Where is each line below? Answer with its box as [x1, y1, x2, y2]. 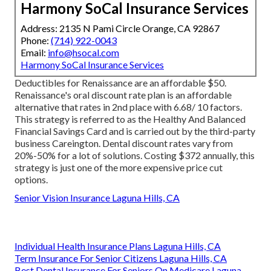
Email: [21, 46, 48, 58]
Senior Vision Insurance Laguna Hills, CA [15, 191, 180, 203]
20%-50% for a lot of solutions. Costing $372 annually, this [15, 149, 255, 161]
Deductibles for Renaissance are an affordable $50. [15, 76, 226, 88]
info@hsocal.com [48, 46, 119, 58]
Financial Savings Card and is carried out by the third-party [15, 125, 255, 137]
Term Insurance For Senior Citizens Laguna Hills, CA [15, 252, 227, 264]
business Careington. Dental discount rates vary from [15, 137, 233, 149]
